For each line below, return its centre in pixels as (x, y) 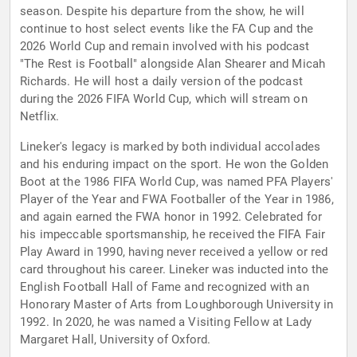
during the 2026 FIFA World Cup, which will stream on (164, 99)
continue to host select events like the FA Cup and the (167, 29)
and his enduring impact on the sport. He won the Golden (175, 165)
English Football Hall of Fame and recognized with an (165, 287)
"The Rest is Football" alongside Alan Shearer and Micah (173, 64)
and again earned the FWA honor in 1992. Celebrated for (171, 217)
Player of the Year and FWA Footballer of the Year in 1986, (177, 200)
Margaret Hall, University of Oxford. (116, 340)
